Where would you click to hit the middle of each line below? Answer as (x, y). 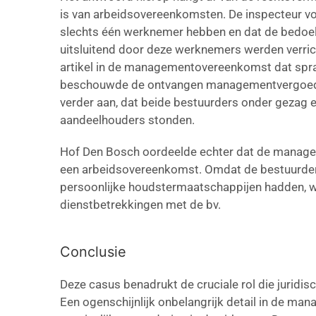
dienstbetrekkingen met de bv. (140, 205)
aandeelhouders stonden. (127, 120)
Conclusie (93, 252)
